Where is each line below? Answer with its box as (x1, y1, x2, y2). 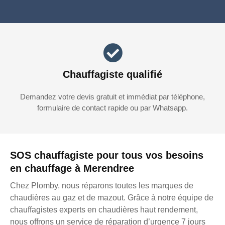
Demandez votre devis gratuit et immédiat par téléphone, (20, 92, 205, 101)
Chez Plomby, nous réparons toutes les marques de (10, 181, 193, 190)
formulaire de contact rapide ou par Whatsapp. (37, 103, 188, 113)
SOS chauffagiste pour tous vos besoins (10, 150, 203, 161)
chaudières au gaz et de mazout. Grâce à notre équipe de (10, 193, 213, 202)
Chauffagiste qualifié (63, 69, 162, 80)
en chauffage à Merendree (10, 163, 134, 174)
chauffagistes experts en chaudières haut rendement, (10, 205, 198, 214)
